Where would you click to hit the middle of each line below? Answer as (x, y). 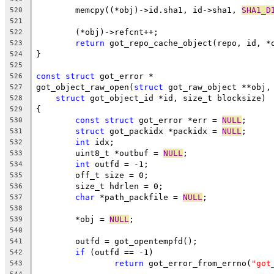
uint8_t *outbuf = (119, 153)
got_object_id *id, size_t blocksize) (176, 98)
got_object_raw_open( (85, 87)
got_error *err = (178, 120)
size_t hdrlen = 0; (119, 186)
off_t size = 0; (112, 175)
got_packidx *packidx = (163, 131)
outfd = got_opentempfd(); (136, 241)
